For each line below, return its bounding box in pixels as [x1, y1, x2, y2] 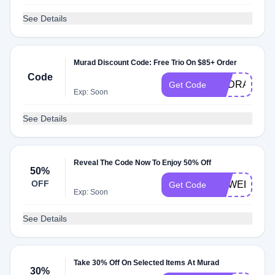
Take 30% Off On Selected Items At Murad [74, 258, 220, 267]
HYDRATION [214, 79, 272, 90]
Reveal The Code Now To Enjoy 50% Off [74, 158, 212, 167]
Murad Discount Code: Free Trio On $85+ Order [74, 58, 238, 67]
